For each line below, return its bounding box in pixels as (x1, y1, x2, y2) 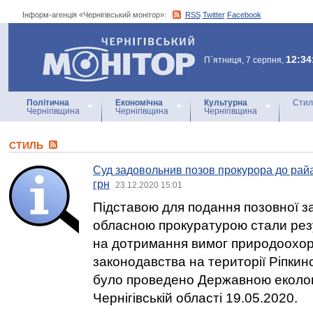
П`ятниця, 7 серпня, (204, 55, 286, 65)
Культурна (204, 98, 247, 108)
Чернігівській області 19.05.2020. (93, 291, 298, 305)
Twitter (202, 10, 225, 19)
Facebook (226, 10, 261, 19)
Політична (27, 98, 69, 108)
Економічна (115, 98, 163, 108)
